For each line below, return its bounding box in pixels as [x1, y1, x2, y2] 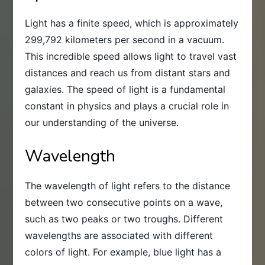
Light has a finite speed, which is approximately [25, 17, 239, 29]
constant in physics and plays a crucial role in [25, 99, 230, 112]
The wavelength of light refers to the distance [25, 179, 231, 192]
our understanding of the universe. [25, 116, 179, 128]
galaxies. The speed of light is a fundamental [25, 83, 226, 95]
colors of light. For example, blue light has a [25, 245, 222, 258]
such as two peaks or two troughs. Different [25, 212, 224, 225]
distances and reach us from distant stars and [25, 66, 231, 79]
